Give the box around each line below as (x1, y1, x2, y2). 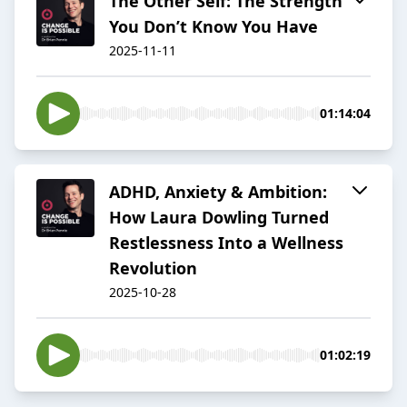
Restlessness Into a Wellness (109, 232, 343, 254)
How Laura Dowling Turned (109, 206, 329, 229)
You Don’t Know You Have (109, 15, 318, 38)
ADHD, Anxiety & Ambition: (109, 181, 327, 203)
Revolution (109, 257, 197, 280)
